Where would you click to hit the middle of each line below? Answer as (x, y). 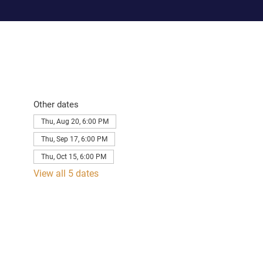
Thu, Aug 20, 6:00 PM (75, 122)
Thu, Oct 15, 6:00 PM (73, 157)
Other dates (56, 105)
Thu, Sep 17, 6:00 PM (74, 139)
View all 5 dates (66, 174)
